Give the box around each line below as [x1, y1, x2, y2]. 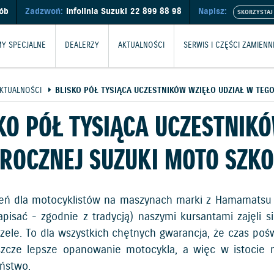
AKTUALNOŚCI [118, 40, 165, 51]
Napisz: [198, 6, 227, 17]
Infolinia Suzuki [66, 6, 127, 17]
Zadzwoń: [25, 6, 63, 17]
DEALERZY [65, 40, 99, 51]
